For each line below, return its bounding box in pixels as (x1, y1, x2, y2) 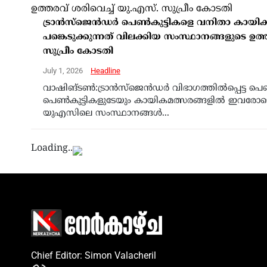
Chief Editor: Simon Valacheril (31, 249, 156, 261)
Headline (91, 66, 120, 75)
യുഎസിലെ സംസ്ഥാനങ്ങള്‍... (43, 107, 169, 119)
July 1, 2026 (43, 66, 85, 75)
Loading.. (31, 142, 73, 154)
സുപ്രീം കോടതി (43, 45, 113, 57)
